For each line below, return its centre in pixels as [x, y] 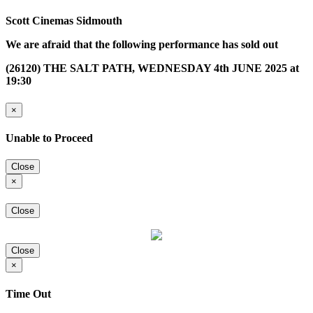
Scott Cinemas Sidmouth [64, 21]
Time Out [28, 293]
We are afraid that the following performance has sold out [142, 45]
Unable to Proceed [49, 138]
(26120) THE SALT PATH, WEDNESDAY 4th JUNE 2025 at [152, 68]
